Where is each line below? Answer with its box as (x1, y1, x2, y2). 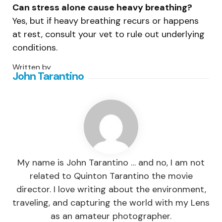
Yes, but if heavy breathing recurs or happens (12, 14, 199, 27)
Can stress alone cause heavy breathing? (12, 1, 192, 13)
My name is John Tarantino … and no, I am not (17, 156, 205, 168)
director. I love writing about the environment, (16, 183, 206, 195)
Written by (12, 62, 51, 73)
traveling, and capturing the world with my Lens (12, 196, 210, 209)
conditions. (12, 41, 57, 54)
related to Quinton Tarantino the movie (29, 169, 193, 182)
